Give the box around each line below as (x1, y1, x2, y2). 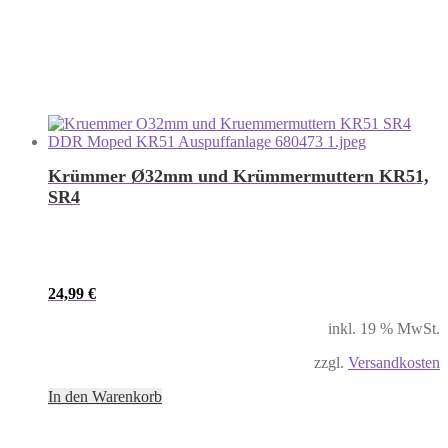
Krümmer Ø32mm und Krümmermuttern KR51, (48, 166, 429, 187)
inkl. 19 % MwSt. (328, 320, 440, 337)
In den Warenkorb (48, 388, 162, 405)
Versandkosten (348, 354, 440, 371)
